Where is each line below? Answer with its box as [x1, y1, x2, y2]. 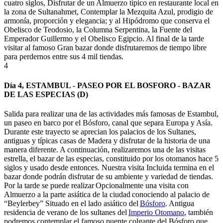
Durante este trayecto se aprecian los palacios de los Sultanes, [4, 127, 196, 136]
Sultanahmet [38, 7, 77, 16]
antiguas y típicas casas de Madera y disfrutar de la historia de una [4, 136, 210, 145]
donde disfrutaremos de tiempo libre [92, 43, 207, 52]
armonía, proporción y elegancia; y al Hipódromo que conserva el [4, 16, 210, 25]
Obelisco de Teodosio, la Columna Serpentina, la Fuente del [4, 25, 192, 34]
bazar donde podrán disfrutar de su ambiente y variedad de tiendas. [4, 172, 215, 181]
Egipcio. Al [118, 34, 154, 43]
